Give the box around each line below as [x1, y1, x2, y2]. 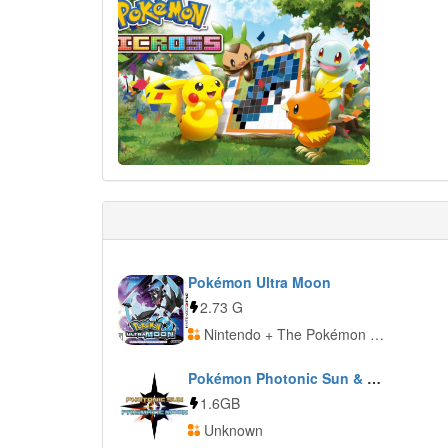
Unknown [200, 420, 263, 440]
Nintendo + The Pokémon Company [200, 324, 370, 344]
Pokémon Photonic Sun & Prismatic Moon [367, 368, 381, 388]
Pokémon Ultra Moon [188, 272, 331, 292]
